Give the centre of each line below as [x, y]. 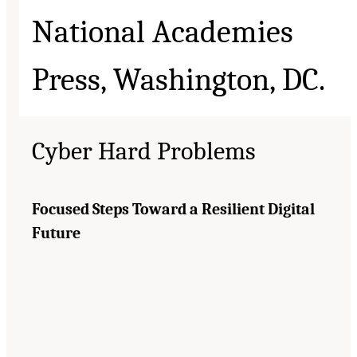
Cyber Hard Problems [144, 151]
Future [56, 233]
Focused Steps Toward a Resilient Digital [173, 210]
